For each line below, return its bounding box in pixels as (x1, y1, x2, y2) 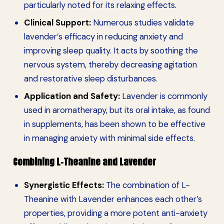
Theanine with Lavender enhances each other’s (23, 193, 202, 204)
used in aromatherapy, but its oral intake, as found (23, 104, 210, 115)
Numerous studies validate (90, 16, 194, 28)
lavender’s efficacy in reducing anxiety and (23, 30, 183, 42)
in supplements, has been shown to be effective (23, 118, 205, 129)
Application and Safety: (23, 90, 120, 101)
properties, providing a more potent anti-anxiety (23, 207, 207, 218)
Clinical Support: (23, 16, 91, 28)
